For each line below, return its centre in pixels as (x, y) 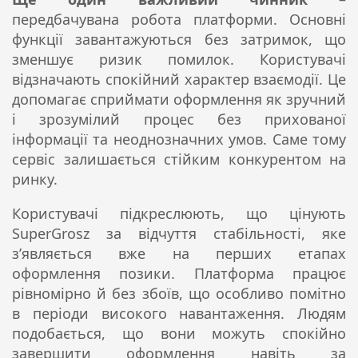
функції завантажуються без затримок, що (179, 39)
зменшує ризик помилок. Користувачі (179, 59)
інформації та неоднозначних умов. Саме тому (179, 139)
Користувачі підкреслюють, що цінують (179, 213)
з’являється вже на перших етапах (179, 253)
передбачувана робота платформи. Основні (179, 19)
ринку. (35, 179)
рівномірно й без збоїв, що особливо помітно (179, 293)
